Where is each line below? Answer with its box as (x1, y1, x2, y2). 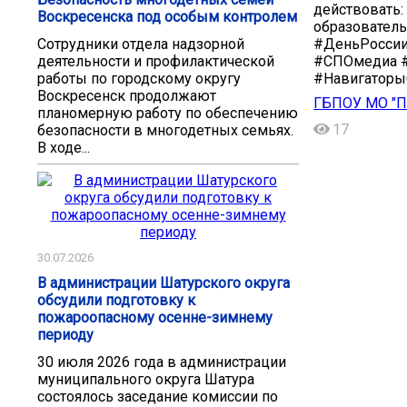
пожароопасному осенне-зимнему (37, 309, 273, 327)
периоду (37, 326, 94, 344)
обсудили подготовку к (37, 292, 195, 310)
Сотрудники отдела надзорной (37, 35, 244, 53)
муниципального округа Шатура (37, 371, 254, 389)
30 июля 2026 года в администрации (37, 353, 286, 372)
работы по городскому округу (37, 69, 241, 87)
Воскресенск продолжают (37, 86, 216, 104)
